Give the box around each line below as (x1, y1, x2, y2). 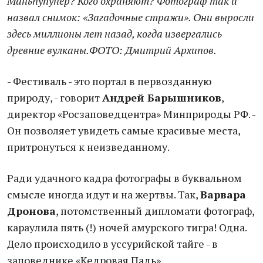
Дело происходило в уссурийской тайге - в (7, 237, 218, 251)
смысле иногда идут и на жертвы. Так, (7, 187, 200, 201)
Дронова (7, 204, 56, 218)
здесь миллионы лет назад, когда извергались (7, 26, 222, 41)
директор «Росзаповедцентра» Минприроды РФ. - (7, 107, 255, 121)
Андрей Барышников (102, 90, 221, 104)
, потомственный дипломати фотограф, (56, 204, 254, 218)
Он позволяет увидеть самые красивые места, (7, 123, 240, 137)
